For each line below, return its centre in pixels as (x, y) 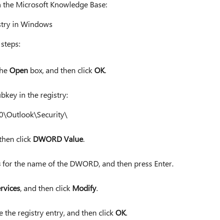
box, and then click (61, 70)
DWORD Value (58, 139)
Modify (84, 188)
